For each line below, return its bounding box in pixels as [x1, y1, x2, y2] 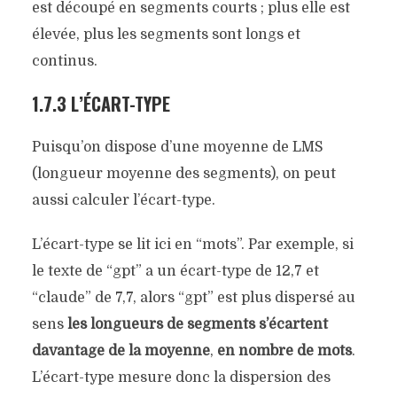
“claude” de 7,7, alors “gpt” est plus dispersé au [31, 290, 355, 307]
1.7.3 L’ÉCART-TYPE [31, 90, 170, 118]
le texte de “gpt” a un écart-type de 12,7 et [31, 263, 319, 280]
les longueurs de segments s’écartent [66, 316, 328, 333]
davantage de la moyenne [31, 343, 210, 360]
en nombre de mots [216, 343, 352, 360]
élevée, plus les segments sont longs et [31, 27, 300, 43]
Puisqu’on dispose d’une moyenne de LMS [31, 139, 323, 156]
